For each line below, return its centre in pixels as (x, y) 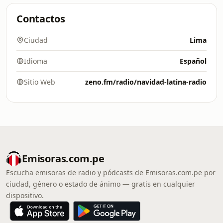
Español (193, 61)
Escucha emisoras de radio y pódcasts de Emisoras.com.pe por (111, 172)
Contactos (41, 19)
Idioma (36, 61)
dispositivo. (25, 195)
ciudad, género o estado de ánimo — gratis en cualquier (101, 184)
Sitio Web (40, 82)
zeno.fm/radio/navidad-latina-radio (146, 82)
